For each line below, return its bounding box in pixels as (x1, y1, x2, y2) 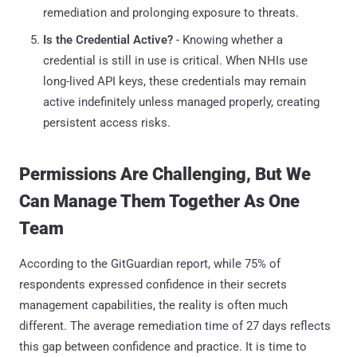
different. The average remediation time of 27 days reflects (19, 318, 331, 333)
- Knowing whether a (173, 32, 283, 47)
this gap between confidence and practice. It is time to (19, 339, 307, 354)
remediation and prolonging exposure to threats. (43, 5, 299, 20)
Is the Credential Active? (43, 32, 173, 47)
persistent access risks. (43, 115, 171, 130)
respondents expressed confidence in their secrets (19, 277, 287, 292)
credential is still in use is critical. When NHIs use (43, 53, 308, 68)
